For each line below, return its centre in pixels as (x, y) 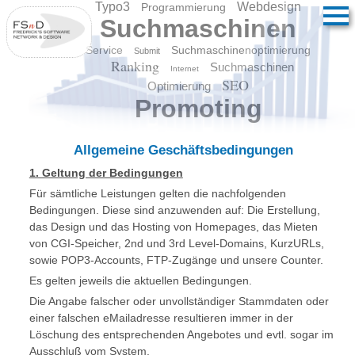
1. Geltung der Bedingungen (106, 173)
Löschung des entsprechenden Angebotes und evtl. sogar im (181, 334)
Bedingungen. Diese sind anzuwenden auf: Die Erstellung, (174, 210)
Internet (184, 69)
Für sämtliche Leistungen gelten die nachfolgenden (157, 193)
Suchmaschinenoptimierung (241, 50)
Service (105, 50)
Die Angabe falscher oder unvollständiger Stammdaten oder (179, 301)
